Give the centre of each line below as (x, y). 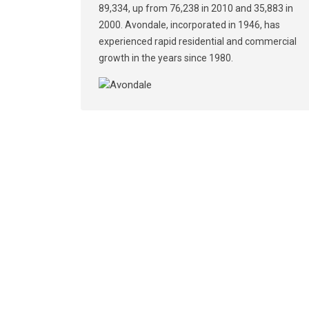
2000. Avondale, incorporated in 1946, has (189, 25)
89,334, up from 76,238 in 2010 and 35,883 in (196, 8)
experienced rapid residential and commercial (198, 41)
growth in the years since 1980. (166, 58)
